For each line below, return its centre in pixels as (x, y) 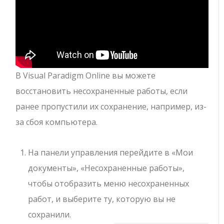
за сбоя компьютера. (57, 122)
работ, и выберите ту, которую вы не (102, 199)
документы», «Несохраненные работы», (106, 168)
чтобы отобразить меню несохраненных (109, 183)
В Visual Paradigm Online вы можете (86, 75)
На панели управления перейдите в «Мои (111, 152)
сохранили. (50, 214)
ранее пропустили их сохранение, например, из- (111, 106)
